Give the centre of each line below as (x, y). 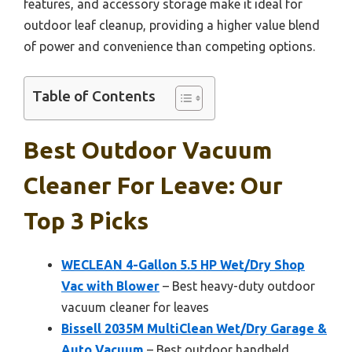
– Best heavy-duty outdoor (237, 286)
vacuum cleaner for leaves (135, 307)
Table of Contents (94, 96)
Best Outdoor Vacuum (148, 150)
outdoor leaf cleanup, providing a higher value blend (172, 25)
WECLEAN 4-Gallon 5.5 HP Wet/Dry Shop (183, 265)
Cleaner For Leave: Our (153, 185)
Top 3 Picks (86, 221)
